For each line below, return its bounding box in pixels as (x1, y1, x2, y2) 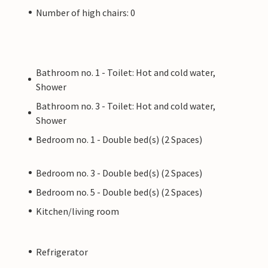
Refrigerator (36, 245, 88, 258)
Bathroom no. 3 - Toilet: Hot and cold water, (35, 99, 215, 112)
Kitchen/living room (36, 205, 119, 217)
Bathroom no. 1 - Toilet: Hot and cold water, (35, 66, 215, 78)
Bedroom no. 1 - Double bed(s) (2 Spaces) (36, 133, 202, 145)
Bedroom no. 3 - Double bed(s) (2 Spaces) (36, 166, 202, 179)
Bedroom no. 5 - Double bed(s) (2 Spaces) (36, 185, 202, 198)
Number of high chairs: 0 (36, 6, 135, 19)
